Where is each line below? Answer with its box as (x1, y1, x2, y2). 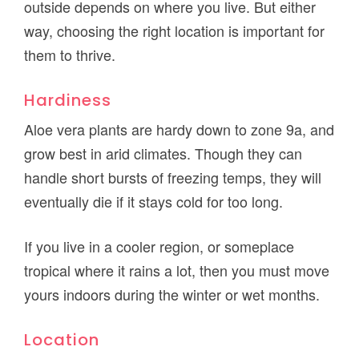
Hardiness (24, 89, 112, 112)
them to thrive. (24, 44, 116, 66)
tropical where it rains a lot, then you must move (24, 260, 330, 281)
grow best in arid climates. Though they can (24, 143, 303, 164)
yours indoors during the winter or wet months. (24, 284, 321, 305)
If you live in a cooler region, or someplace (24, 236, 295, 257)
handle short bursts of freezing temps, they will (24, 167, 322, 188)
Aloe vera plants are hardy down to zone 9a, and (24, 119, 335, 140)
